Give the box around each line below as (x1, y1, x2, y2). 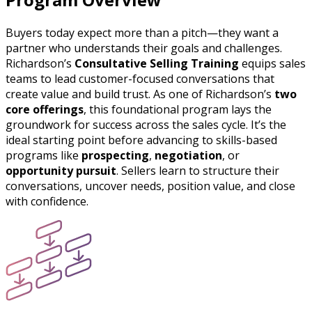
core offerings (6, 101, 84, 117)
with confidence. (6, 193, 88, 209)
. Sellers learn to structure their (116, 162, 279, 178)
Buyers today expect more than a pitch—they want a (6, 24, 279, 40)
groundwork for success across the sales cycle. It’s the (6, 116, 286, 132)
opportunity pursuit (6, 162, 116, 178)
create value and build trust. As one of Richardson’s (6, 86, 274, 102)
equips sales (239, 55, 306, 71)
